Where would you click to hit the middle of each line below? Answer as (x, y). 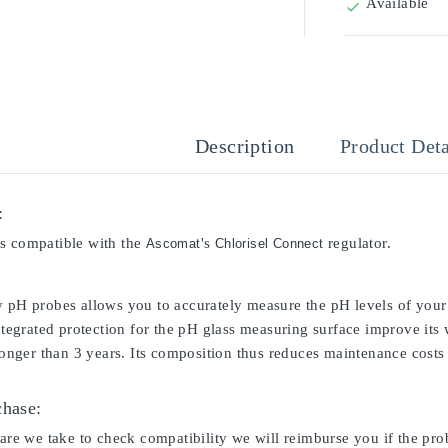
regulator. (357, 243)
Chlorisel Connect (269, 243)
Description (245, 146)
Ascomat (173, 243)
